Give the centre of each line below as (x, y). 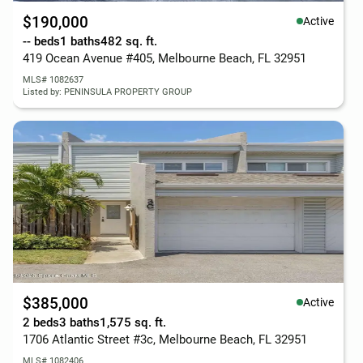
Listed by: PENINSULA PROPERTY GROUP (107, 92)
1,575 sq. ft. (133, 322)
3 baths (79, 322)
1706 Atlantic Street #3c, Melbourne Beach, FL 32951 (165, 340)
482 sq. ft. (129, 41)
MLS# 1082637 (53, 80)
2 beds (41, 322)
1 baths (80, 41)
